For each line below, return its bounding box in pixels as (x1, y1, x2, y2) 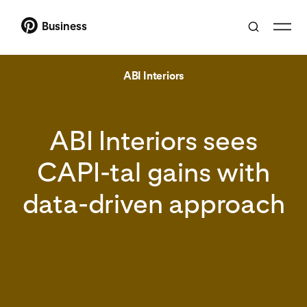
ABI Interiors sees (49, 123, 258, 157)
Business (42, 19, 87, 33)
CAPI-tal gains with (37, 155, 270, 188)
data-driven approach (22, 186, 285, 220)
